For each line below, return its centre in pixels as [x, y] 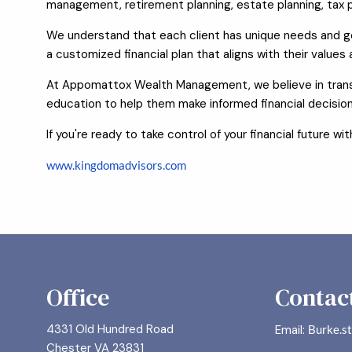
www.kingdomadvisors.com [117, 165]
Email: [291, 330]
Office [78, 297]
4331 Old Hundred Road [110, 330]
